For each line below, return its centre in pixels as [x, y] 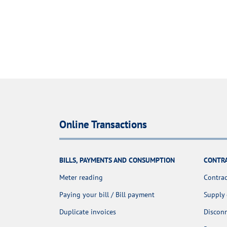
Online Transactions [103, 125]
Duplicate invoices [88, 212]
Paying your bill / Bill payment [107, 195]
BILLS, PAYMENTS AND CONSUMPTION [117, 160]
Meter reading [81, 178]
